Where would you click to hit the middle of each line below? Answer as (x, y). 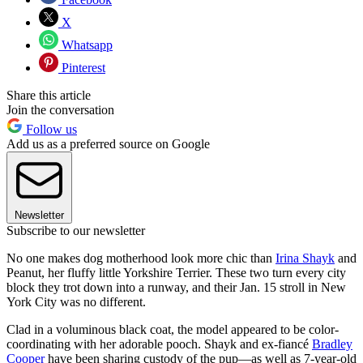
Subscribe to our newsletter (76, 231)
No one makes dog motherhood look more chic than (141, 258)
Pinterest (82, 68)
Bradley (332, 344)
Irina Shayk (305, 258)
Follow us (50, 130)
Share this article (49, 96)
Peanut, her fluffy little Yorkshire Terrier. (109, 273)
